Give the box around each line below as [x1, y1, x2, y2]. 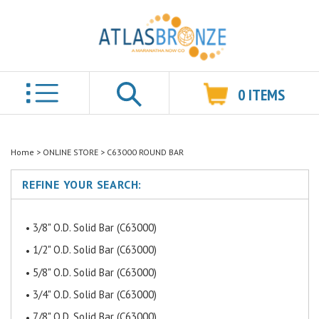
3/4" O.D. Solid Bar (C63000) [33, 288, 157, 301]
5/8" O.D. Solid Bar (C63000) [33, 265, 157, 279]
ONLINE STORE [43, 147, 98, 157]
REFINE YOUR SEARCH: [22, 177, 142, 192]
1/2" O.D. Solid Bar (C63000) [33, 243, 157, 257]
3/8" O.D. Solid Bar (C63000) [33, 221, 157, 234]
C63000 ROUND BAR [107, 147, 184, 157]
